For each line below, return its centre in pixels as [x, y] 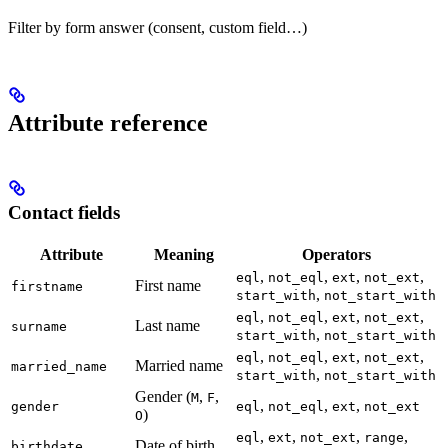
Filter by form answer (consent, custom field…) [157, 27]
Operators [336, 255]
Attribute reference [108, 123]
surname [39, 327]
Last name [167, 326]
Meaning [183, 255]
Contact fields [64, 213]
